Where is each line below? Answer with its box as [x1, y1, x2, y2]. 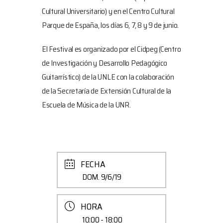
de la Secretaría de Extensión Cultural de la [42, 84, 172, 97]
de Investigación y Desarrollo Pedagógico [42, 56, 168, 69]
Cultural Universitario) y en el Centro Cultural [42, 4, 175, 17]
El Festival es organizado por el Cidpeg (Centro [42, 42, 181, 55]
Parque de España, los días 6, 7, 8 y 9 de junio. [42, 18, 179, 31]
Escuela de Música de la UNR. [42, 98, 131, 111]
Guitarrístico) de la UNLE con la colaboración [42, 70, 174, 83]
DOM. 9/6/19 [82, 170, 122, 183]
